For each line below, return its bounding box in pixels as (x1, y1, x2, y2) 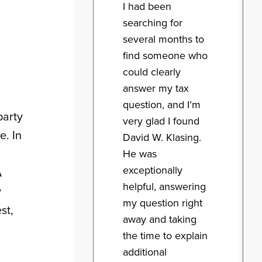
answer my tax (123, 82, 189, 95)
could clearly (123, 65, 181, 79)
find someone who (123, 49, 208, 63)
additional (123, 246, 167, 259)
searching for (123, 16, 182, 30)
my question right (123, 196, 202, 210)
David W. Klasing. (123, 131, 201, 144)
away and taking (123, 213, 196, 226)
